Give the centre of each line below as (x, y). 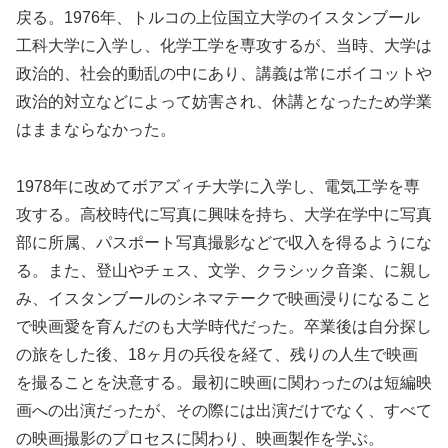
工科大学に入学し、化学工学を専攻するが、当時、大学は (224, 45)
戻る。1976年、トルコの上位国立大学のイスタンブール (218, 17)
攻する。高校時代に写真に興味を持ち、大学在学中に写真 (224, 214)
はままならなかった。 (96, 129)
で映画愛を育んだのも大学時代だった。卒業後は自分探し (224, 326)
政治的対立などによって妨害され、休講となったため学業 (224, 101)
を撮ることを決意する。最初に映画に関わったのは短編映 (224, 382)
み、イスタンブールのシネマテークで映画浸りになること (224, 298)
